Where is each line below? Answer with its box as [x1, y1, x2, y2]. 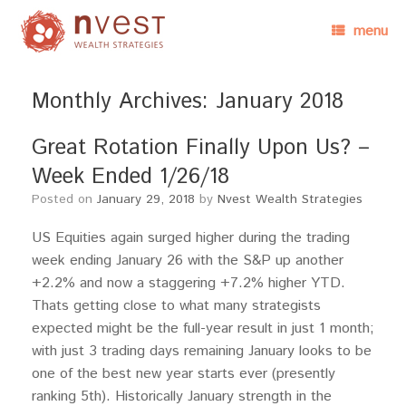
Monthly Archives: [32, 86, 216, 117]
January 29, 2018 [97, 190, 195, 208]
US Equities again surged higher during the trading [32, 227, 350, 248]
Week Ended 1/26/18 [32, 161, 229, 192]
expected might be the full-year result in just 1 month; [32, 318, 374, 339]
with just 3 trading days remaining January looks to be [32, 341, 372, 362]
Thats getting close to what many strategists [32, 295, 321, 316]
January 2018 [216, 86, 343, 117]
